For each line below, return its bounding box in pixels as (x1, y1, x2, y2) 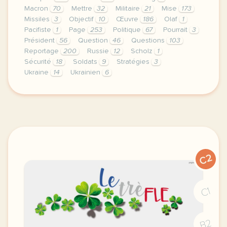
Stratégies (117, 58, 152, 65)
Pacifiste (24, 26, 53, 33)
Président (24, 37, 57, 44)
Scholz (131, 48, 155, 55)
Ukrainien (70, 69, 102, 76)
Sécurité (24, 58, 53, 65)
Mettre (71, 5, 94, 12)
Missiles (24, 16, 52, 23)
